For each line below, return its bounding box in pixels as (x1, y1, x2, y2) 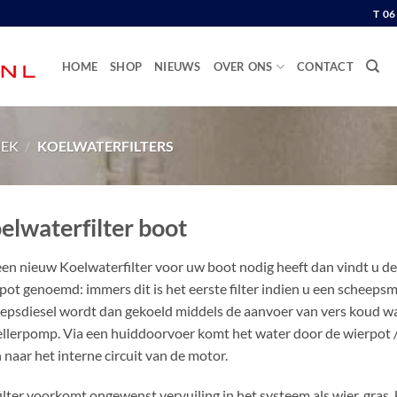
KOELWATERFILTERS (35, 136, 175, 154)
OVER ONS (213, 59, 273, 74)
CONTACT (297, 59, 354, 74)
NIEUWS (154, 59, 201, 74)
